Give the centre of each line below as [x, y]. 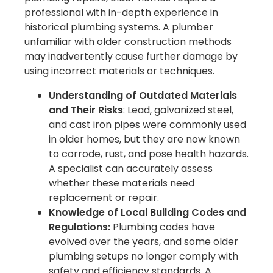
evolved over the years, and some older [144, 242]
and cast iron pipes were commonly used [147, 125]
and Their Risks [86, 110]
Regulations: [80, 227]
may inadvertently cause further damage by [131, 57]
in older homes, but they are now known [144, 140]
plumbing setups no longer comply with [144, 257]
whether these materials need [122, 183]
